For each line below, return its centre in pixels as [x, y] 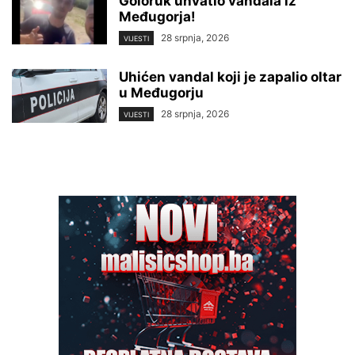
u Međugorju [161, 93]
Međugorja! [157, 16]
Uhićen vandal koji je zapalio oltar [230, 77]
